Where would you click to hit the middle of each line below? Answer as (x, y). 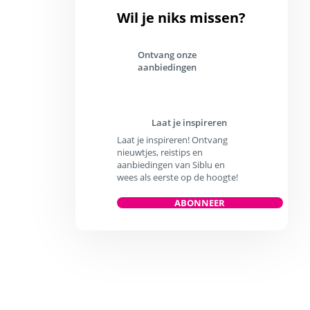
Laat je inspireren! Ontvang (172, 140)
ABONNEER (200, 203)
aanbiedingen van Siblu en (171, 165)
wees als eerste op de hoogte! (177, 177)
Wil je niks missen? (181, 18)
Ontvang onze (167, 55)
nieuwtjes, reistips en (159, 152)
